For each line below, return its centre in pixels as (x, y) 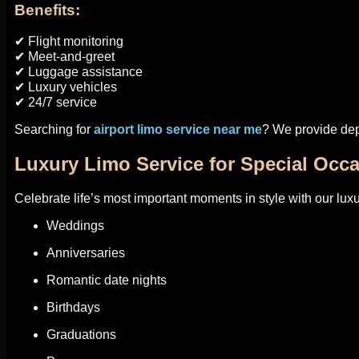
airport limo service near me (178, 130)
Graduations (81, 335)
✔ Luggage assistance (79, 72)
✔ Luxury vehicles (66, 87)
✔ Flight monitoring (69, 42)
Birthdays (73, 308)
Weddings (75, 226)
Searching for (54, 130)
